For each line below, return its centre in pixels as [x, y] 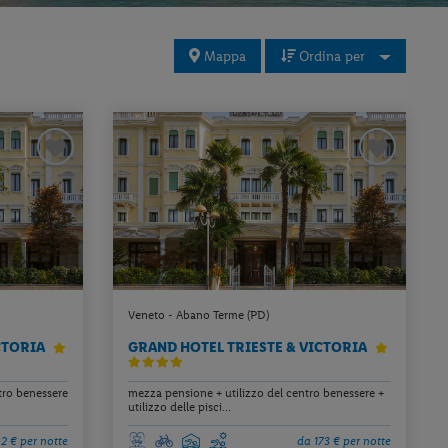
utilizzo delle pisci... [180, 407]
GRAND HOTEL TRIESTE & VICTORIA [249, 347]
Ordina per [329, 55]
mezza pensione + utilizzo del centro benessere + [256, 393]
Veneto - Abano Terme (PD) [199, 314]
